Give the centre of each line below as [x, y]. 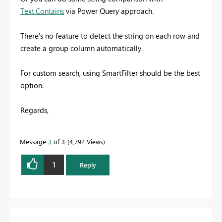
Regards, [34, 110]
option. [32, 85]
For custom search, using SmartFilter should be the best [110, 73]
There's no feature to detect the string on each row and [110, 35]
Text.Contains [42, 11]
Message [34, 141]
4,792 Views [86, 141]
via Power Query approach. [109, 11]
